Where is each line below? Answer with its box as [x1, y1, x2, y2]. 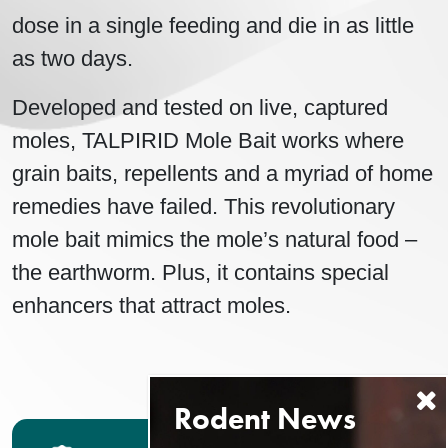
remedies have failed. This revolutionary [12, 194, 395, 220]
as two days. [12, 46, 133, 72]
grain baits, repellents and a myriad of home [12, 161, 433, 187]
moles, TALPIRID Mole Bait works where [12, 128, 404, 154]
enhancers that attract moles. [12, 293, 291, 319]
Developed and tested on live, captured [12, 95, 388, 121]
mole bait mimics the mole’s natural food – [12, 227, 417, 253]
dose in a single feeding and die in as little [12, 13, 414, 39]
